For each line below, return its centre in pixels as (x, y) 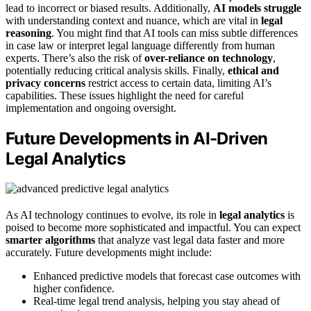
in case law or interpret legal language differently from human (140, 45)
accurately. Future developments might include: (109, 252)
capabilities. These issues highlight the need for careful (125, 95)
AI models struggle (257, 8)
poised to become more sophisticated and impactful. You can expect (153, 227)
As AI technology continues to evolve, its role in (112, 215)
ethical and (253, 70)
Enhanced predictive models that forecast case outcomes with (167, 276)
